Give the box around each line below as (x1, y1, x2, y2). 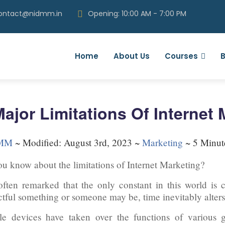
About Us (114, 51, 150, 61)
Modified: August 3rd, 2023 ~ (23, 136, 142, 149)
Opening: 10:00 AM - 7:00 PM (88, 9, 186, 19)
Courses (165, 51, 198, 61)
